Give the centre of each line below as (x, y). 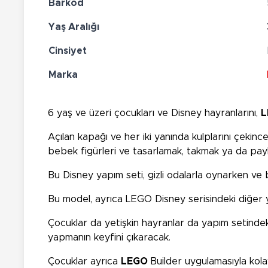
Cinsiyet (68, 51)
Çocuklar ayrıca (84, 262)
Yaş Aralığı (74, 27)
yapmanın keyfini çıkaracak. (109, 238)
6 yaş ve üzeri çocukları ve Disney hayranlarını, (154, 113)
